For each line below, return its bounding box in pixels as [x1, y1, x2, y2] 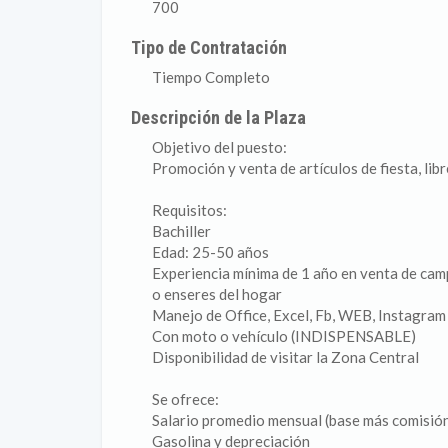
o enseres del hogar [152, 285, 282, 303]
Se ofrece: [152, 390, 219, 408]
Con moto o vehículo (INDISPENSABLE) [152, 327, 416, 345]
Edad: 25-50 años [152, 243, 269, 261]
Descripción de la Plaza [131, 107, 307, 128]
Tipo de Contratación [131, 37, 288, 58]
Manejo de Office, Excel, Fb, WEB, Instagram [152, 306, 446, 324]
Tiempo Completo [152, 68, 270, 86]
